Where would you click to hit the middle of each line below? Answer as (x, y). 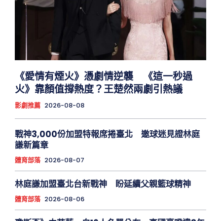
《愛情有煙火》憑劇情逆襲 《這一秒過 (104, 77)
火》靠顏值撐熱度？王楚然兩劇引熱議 (99, 90)
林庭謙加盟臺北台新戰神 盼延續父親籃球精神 (103, 184)
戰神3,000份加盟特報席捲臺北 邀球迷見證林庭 (107, 134)
